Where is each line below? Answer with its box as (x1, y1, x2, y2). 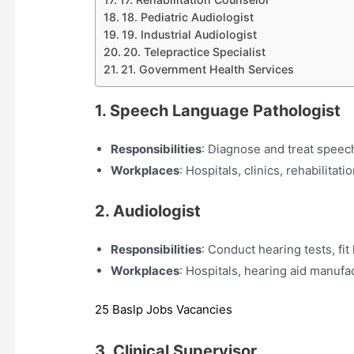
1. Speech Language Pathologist (95, 101, 341, 121)
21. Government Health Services (120, 62, 294, 77)
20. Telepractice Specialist (122, 45, 265, 59)
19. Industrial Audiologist (121, 28, 257, 42)
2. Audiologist (95, 201, 201, 220)
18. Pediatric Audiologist (121, 10, 254, 24)
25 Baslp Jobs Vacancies (95, 302, 233, 318)
